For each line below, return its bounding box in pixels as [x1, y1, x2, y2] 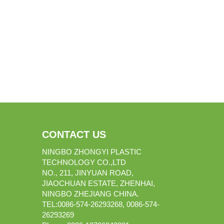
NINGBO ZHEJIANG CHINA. [41, 189, 141, 198]
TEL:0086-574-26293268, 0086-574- [41, 200, 159, 208]
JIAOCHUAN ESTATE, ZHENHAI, [41, 179, 155, 187]
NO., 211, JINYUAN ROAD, [41, 168, 133, 177]
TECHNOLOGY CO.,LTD [41, 158, 126, 166]
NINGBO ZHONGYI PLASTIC [41, 147, 141, 156]
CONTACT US [41, 129, 106, 140]
